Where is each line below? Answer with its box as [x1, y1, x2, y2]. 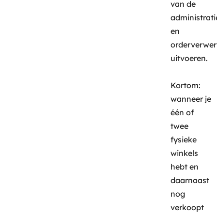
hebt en [170, 162, 199, 172]
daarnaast [170, 175, 210, 186]
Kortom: [170, 80, 201, 91]
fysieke [170, 135, 197, 145]
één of [170, 108, 194, 118]
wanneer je [170, 94, 212, 104]
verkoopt [170, 202, 204, 213]
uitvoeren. [170, 53, 208, 63]
